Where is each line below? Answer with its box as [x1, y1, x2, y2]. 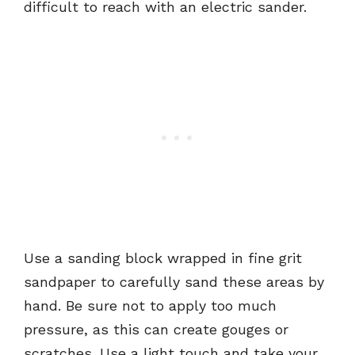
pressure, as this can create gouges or [24, 321, 288, 338]
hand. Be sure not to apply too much [24, 297, 277, 315]
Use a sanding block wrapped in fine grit [24, 250, 302, 267]
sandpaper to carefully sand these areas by [24, 273, 324, 291]
